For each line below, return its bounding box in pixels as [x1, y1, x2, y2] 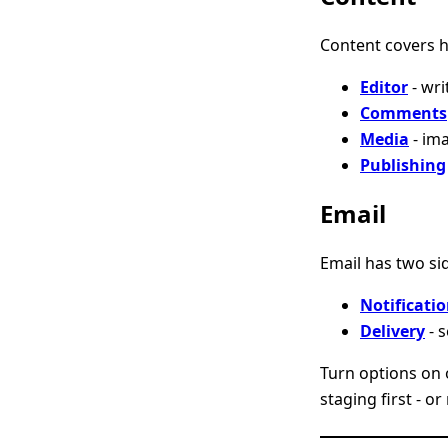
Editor [360, 76, 408, 99]
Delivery [360, 320, 425, 343]
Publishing [360, 154, 446, 177]
